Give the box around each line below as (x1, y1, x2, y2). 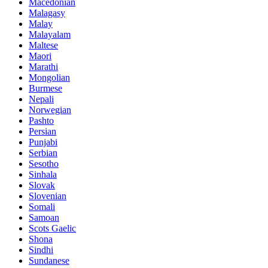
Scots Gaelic (29, 223, 76, 234)
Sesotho (29, 159, 59, 169)
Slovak (29, 180, 55, 191)
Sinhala (29, 169, 57, 180)
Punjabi (29, 137, 57, 148)
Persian (29, 126, 56, 137)
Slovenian (29, 191, 66, 202)
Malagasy (29, 8, 65, 19)
